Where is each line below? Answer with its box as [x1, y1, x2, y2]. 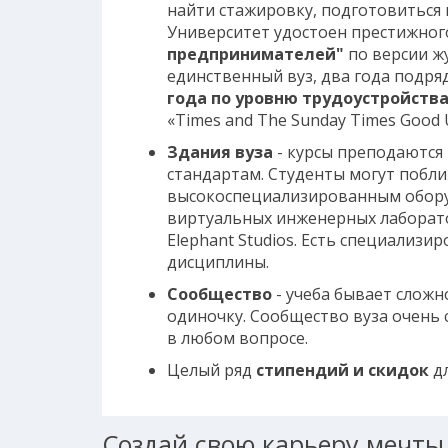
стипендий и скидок [251, 358, 429, 381]
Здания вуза [166, 140, 273, 163]
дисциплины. [166, 250, 269, 273]
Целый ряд [166, 358, 252, 381]
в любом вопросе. [166, 326, 308, 349]
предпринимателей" [166, 42, 344, 65]
